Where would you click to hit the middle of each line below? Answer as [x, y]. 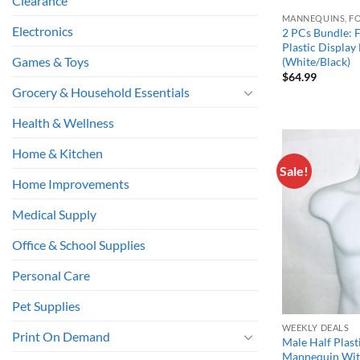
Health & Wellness [63, 123]
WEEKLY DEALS [315, 328]
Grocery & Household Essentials [101, 92]
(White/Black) [316, 61]
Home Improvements [71, 184]
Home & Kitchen [57, 153]
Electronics [43, 31]
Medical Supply [54, 215]
